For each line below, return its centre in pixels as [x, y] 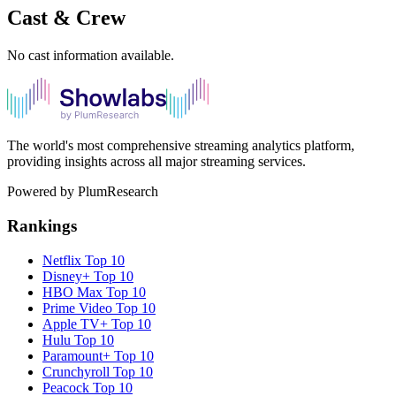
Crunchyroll [76, 371]
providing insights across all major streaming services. [156, 162]
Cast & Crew [66, 18]
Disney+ [66, 276]
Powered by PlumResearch [83, 192]
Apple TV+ [75, 324]
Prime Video [77, 308]
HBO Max [72, 292]
